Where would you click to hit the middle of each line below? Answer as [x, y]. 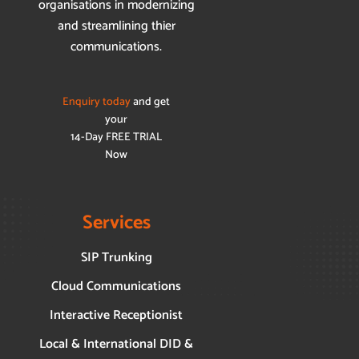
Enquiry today [97, 102]
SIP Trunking [116, 257]
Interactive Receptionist [116, 315]
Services [116, 223]
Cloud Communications [116, 286]
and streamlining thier [116, 26]
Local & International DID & [116, 344]
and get [150, 102]
